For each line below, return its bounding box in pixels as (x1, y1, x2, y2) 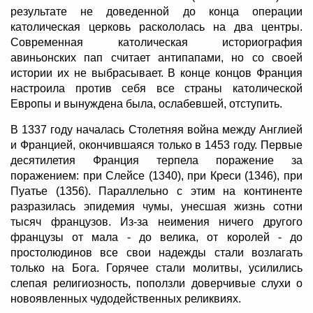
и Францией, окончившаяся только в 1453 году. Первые (10, 139, 303, 152)
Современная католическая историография (10, 36, 303, 49)
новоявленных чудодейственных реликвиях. (10, 293, 241, 305)
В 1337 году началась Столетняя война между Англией (10, 124, 303, 136)
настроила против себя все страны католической (10, 82, 303, 95)
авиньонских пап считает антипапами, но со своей (10, 52, 303, 64)
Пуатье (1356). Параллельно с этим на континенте (10, 185, 303, 198)
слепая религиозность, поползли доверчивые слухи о (10, 277, 303, 290)
